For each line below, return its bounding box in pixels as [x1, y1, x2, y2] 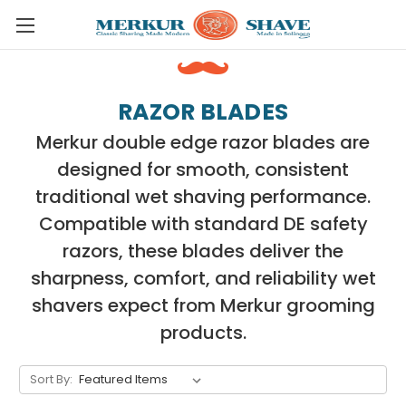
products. [159, 320, 246, 345]
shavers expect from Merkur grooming [31, 293, 375, 318]
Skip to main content [130, 27, 275, 45]
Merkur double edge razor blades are [36, 130, 370, 155]
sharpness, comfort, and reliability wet [30, 266, 376, 291]
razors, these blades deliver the [63, 238, 343, 264]
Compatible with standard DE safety [38, 211, 368, 237]
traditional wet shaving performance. [35, 184, 371, 209]
